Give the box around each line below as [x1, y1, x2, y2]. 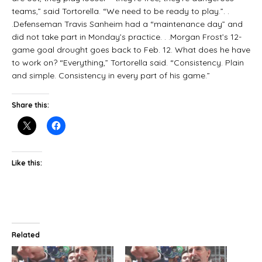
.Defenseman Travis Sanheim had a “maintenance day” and [12, 18, 243, 29]
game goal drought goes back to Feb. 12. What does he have [12, 44, 250, 55]
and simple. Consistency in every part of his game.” [12, 70, 210, 81]
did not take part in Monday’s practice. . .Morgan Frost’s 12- [12, 31, 242, 42]
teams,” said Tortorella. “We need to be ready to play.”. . [12, 5, 229, 16]
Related [12, 230, 40, 239]
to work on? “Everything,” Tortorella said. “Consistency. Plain [12, 57, 244, 68]
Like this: [12, 158, 42, 167]
